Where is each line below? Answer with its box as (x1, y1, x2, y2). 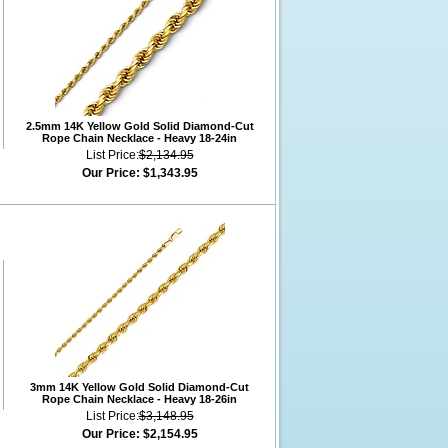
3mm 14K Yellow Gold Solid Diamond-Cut (30, 381, 249, 393)
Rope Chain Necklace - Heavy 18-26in (42, 393, 237, 405)
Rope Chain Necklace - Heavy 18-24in (42, 132, 237, 144)
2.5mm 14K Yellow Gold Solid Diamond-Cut (25, 120, 254, 132)
